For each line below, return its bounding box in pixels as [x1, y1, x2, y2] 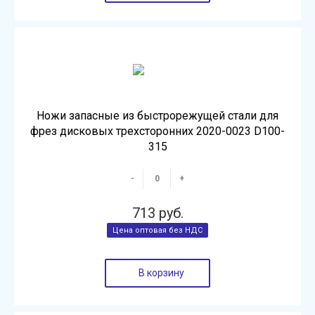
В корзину [138, 267, 184, 278]
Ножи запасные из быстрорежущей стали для [37, 109, 278, 122]
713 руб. [131, 205, 184, 221]
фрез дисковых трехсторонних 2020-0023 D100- [30, 124, 285, 138]
